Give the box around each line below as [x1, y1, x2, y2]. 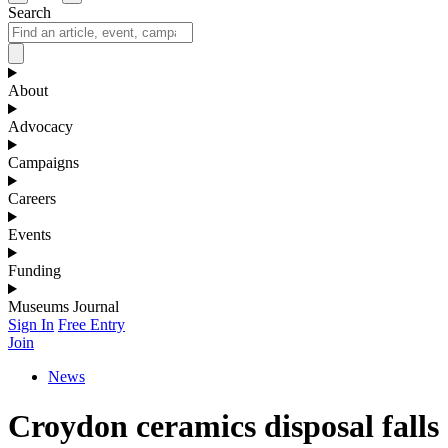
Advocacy [8, 118, 73, 136]
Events [8, 226, 51, 244]
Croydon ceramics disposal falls [8, 407, 439, 444]
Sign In [8, 316, 54, 334]
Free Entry [58, 316, 125, 334]
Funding [8, 262, 61, 280]
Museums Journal [8, 298, 119, 316]
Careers [8, 190, 56, 208]
